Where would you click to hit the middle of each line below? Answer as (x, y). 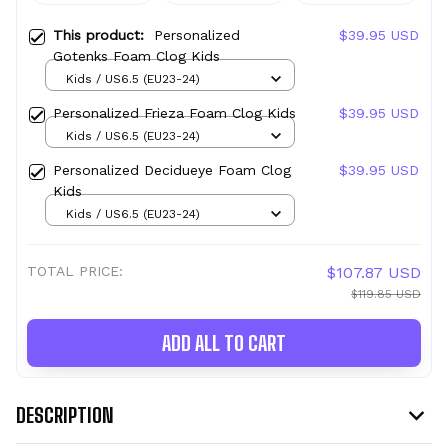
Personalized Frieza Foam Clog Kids (174, 113)
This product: (103, 35)
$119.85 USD (386, 294)
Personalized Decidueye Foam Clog (172, 170)
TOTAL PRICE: (75, 271)
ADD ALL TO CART (224, 343)
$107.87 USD (374, 273)
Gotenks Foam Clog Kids (136, 56)
